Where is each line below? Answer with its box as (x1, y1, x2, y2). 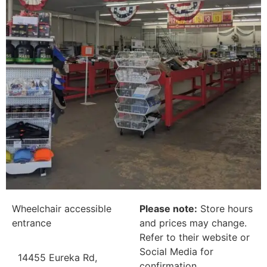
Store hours (197, 202, 253, 215)
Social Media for (139, 245, 213, 257)
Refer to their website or (139, 231, 250, 243)
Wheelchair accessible (12, 202, 111, 215)
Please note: (139, 202, 197, 215)
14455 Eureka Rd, (18, 252, 97, 264)
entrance (12, 216, 51, 229)
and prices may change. (139, 216, 247, 229)
